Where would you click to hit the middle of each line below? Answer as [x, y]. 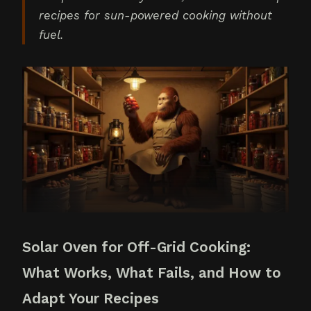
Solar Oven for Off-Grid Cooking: [136, 247]
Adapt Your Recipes [91, 298]
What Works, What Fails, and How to [152, 272]
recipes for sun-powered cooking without [155, 15]
